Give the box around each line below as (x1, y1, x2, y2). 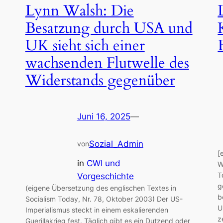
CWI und (86, 158, 120, 168)
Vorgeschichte (77, 171, 134, 181)
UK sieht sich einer (25, 35, 145, 56)
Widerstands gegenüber (25, 70, 175, 91)
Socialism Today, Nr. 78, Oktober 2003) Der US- (25, 194, 183, 203)
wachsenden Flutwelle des (25, 53, 189, 73)
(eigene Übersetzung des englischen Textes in (25, 183, 176, 192)
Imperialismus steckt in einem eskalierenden (25, 205, 168, 214)
